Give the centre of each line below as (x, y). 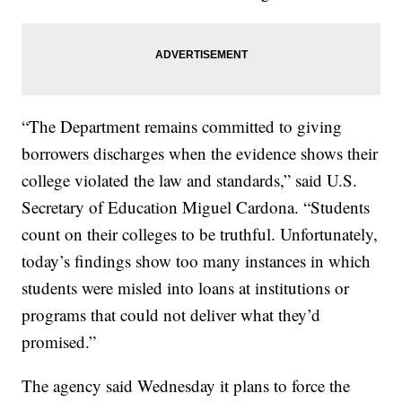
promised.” (59, 342)
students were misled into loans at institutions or (186, 288)
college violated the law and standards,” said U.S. (190, 180)
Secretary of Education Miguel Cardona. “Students (196, 207)
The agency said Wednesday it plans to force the (186, 386)
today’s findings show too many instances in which (197, 261)
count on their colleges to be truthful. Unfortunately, (200, 234)
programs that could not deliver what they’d (171, 315)
